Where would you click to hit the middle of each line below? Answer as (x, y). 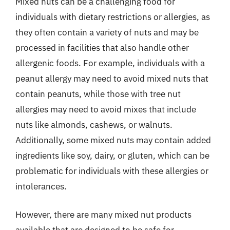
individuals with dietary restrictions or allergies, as (113, 17)
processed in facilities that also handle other (102, 47)
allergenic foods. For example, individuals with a (110, 63)
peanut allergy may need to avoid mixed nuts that (112, 78)
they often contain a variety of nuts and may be (107, 32)
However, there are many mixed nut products (103, 215)
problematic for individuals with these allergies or (112, 171)
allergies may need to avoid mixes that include (106, 109)
